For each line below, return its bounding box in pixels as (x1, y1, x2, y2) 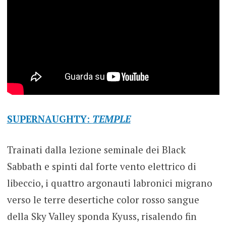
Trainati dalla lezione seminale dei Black (7, 143, 186, 156)
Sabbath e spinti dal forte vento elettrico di (7, 160, 196, 173)
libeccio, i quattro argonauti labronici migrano (7, 177, 212, 190)
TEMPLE (92, 112, 131, 125)
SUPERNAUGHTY (7, 112, 87, 125)
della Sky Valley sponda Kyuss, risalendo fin (7, 210, 197, 223)
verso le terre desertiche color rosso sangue (7, 193, 199, 206)
